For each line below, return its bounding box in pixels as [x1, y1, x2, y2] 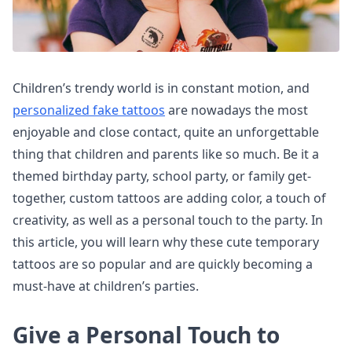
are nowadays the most [165, 101, 308, 119]
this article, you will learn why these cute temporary [13, 233, 319, 251]
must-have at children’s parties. [13, 277, 199, 295]
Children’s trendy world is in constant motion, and [13, 79, 310, 97]
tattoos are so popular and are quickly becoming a [13, 255, 313, 273]
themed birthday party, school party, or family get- [13, 167, 311, 185]
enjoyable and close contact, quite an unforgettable [13, 123, 319, 141]
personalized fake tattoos [13, 101, 165, 119]
